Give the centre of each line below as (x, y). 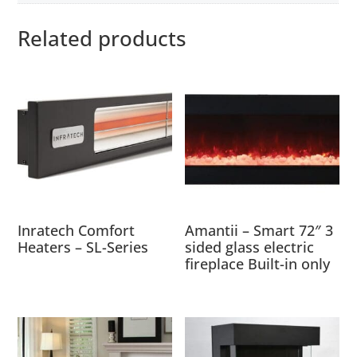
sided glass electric (250, 247)
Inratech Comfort (76, 231)
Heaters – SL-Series (83, 247)
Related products (102, 38)
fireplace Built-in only (258, 264)
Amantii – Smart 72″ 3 (259, 231)
